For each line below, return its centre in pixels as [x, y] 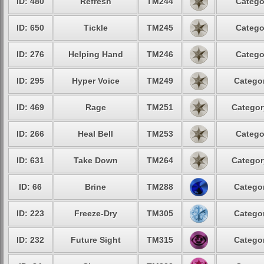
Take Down [95, 160]
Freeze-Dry [95, 213]
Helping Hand [95, 54]
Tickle [95, 28]
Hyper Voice [95, 81]
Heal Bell [95, 134]
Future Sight [95, 240]
